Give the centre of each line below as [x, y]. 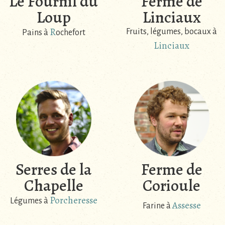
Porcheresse [73, 200]
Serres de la [53, 169]
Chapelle [53, 185]
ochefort [70, 33]
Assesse [186, 205]
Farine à [157, 206]
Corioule [172, 185]
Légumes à [30, 201]
